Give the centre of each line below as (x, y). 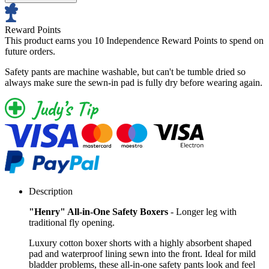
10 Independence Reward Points (156, 40)
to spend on (240, 40)
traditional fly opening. (72, 222)
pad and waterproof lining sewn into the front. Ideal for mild (142, 253)
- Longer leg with (204, 211)
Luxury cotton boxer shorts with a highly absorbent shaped (140, 243)
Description (51, 191)
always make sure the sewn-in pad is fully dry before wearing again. (134, 82)
